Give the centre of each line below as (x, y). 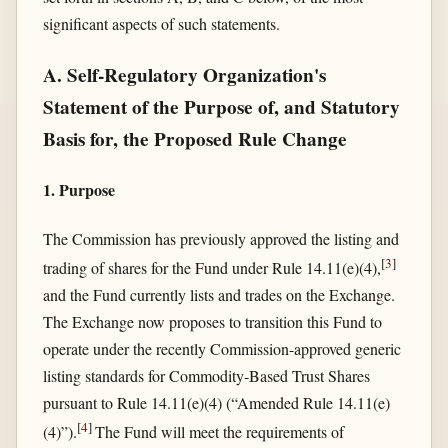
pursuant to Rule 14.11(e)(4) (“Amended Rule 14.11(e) (216, 402)
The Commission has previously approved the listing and (220, 238)
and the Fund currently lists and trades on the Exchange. (218, 294)
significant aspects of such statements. (161, 23)
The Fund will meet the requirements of (219, 432)
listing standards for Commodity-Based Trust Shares (206, 375)
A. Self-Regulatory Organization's (184, 75)
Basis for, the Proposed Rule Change (194, 139)
